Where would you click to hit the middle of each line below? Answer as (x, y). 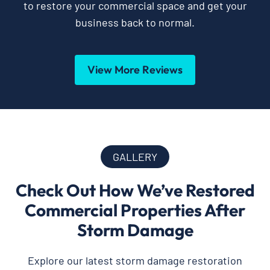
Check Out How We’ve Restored (135, 190)
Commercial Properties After (135, 210)
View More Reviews (135, 70)
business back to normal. (135, 22)
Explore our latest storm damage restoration (135, 260)
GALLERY (135, 157)
